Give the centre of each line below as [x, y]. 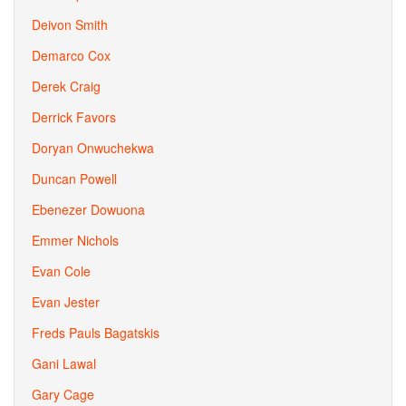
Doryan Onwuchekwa [93, 148]
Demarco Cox [71, 55]
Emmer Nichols [75, 240]
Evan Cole [61, 271]
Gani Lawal [64, 363]
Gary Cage [63, 394]
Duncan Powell [74, 179]
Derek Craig [66, 86]
